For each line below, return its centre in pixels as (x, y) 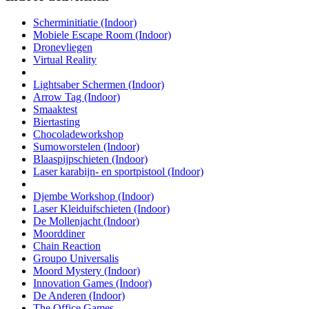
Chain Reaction (67, 246)
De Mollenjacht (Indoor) (86, 221)
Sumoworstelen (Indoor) (86, 147)
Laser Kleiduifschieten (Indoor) (101, 209)
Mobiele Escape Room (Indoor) (102, 35)
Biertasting (57, 122)
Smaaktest (55, 110)
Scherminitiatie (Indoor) (85, 23)
